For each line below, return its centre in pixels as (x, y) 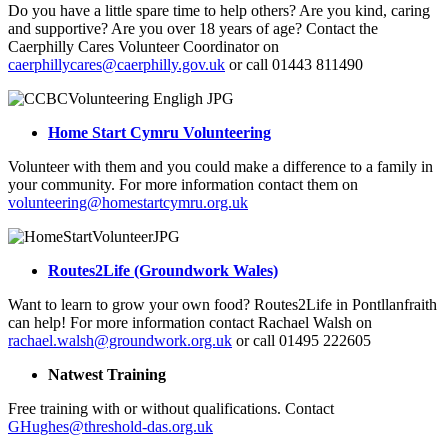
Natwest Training (107, 374)
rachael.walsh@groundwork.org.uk (120, 340)
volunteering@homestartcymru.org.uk (128, 202)
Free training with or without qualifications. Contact (171, 408)
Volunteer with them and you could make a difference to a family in (220, 166)
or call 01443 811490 (294, 64)
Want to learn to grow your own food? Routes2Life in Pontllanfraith (222, 304)
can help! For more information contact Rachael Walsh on (190, 322)
